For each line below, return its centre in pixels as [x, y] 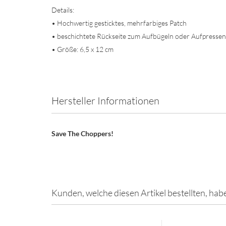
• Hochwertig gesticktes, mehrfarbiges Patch [119, 23]
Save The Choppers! [82, 133]
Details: [63, 10]
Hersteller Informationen [105, 101]
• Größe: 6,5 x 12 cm [82, 49]
